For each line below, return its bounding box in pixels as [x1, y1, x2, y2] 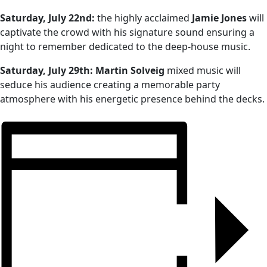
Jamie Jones [192, 11, 247, 24]
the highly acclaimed [95, 11, 192, 24]
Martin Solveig [95, 64, 164, 77]
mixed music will [164, 64, 241, 77]
